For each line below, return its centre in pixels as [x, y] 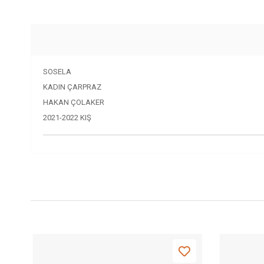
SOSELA [57, 72]
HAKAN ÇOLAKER [74, 103]
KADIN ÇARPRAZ [72, 87]
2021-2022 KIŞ [67, 118]
